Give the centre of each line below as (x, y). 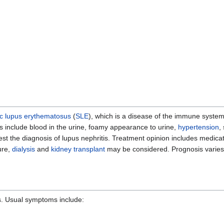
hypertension (198, 127)
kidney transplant (78, 149)
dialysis (23, 149)
